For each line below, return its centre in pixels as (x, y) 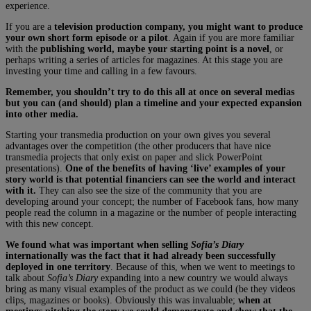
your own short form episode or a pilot (87, 37)
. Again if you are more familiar (231, 37)
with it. (21, 190)
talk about (26, 278)
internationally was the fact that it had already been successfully (141, 255)
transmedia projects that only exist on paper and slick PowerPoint (134, 157)
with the (23, 49)
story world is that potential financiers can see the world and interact (151, 179)
